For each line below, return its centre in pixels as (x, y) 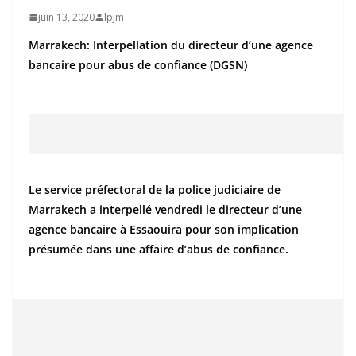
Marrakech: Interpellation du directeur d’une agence (171, 45)
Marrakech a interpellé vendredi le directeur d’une (165, 209)
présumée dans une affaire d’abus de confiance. (159, 249)
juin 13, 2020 (66, 17)
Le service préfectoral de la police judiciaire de (155, 190)
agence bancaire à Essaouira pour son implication (164, 229)
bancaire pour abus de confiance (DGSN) (138, 65)
